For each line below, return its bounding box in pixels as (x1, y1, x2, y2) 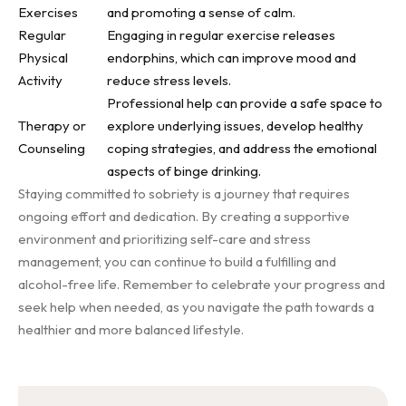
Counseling (18, 140, 85, 157)
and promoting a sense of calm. (107, 4, 295, 21)
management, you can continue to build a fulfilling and (18, 253, 336, 270)
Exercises (18, 4, 78, 21)
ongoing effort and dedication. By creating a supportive (18, 208, 350, 225)
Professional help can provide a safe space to (107, 94, 382, 111)
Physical (18, 49, 68, 66)
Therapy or (18, 117, 86, 134)
